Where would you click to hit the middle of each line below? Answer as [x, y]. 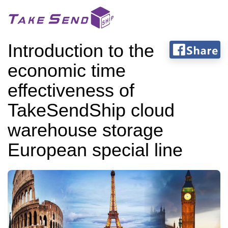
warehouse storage [85, 130]
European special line [95, 150]
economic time [67, 70]
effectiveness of [71, 90]
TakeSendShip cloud [91, 110]
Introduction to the [81, 51]
